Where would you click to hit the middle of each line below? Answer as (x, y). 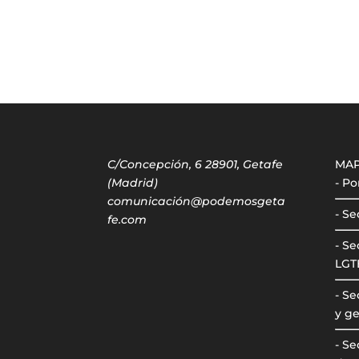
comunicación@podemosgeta (197, 201)
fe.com (127, 219)
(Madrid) (133, 182)
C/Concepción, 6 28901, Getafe (196, 164)
